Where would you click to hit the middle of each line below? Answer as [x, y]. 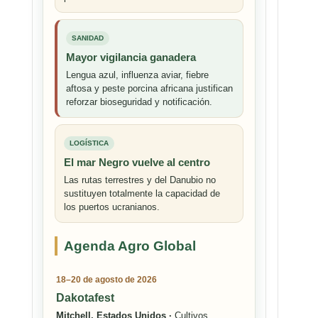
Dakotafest [85, 298]
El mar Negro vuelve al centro [137, 163]
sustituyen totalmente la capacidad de [142, 194]
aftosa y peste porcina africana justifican [149, 89]
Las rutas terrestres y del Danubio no [140, 180]
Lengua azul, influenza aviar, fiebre [137, 75]
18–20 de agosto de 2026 [106, 280]
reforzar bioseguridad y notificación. [139, 102]
